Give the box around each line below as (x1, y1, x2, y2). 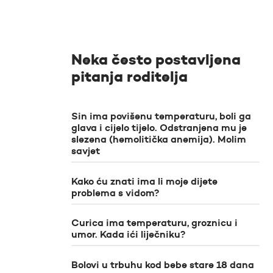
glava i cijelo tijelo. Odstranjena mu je (71, 121, 247, 133)
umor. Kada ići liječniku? (71, 228, 185, 241)
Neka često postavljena (71, 51, 241, 69)
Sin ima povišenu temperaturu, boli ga (71, 109, 251, 122)
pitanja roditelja (71, 68, 188, 86)
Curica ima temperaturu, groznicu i (71, 216, 238, 229)
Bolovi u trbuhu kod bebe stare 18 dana (71, 258, 254, 271)
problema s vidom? (71, 186, 159, 199)
